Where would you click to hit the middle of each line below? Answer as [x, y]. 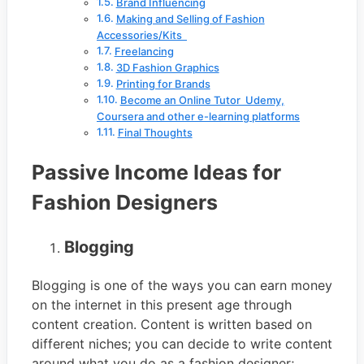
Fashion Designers [125, 203]
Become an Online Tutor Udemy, [202, 100]
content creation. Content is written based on [172, 324]
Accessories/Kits [142, 35]
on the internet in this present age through [162, 304]
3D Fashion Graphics [167, 68]
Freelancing [144, 52]
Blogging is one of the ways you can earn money [182, 285]
